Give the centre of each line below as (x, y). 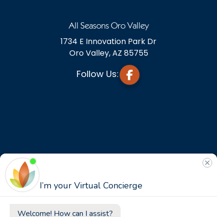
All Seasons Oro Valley (108, 26)
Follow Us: (98, 74)
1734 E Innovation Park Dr (108, 42)
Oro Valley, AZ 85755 (108, 53)
